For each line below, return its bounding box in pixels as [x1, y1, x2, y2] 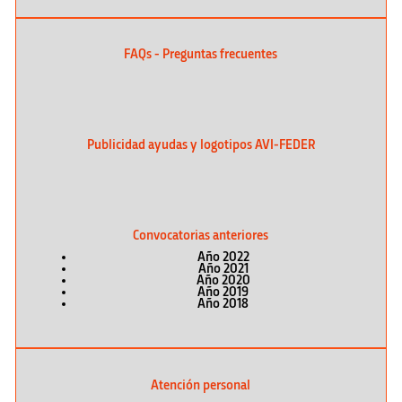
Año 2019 [197, 285, 249, 299]
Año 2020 [196, 274, 250, 287]
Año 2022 [197, 250, 249, 264]
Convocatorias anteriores [133, 229, 269, 242]
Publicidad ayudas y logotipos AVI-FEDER [86, 138, 315, 152]
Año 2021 [197, 262, 249, 275]
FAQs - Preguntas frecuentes [124, 48, 278, 61]
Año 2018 [197, 297, 249, 310]
